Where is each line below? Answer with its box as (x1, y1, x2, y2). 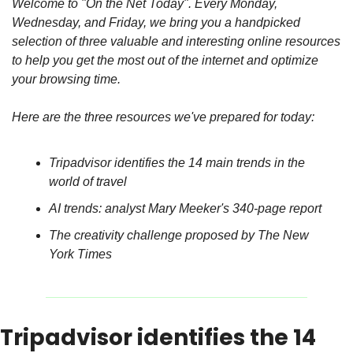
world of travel (49, 175, 127, 188)
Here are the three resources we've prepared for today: (12, 110, 314, 124)
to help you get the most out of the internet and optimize (12, 54, 318, 67)
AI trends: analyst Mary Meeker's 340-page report (49, 202, 321, 215)
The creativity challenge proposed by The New (49, 229, 309, 242)
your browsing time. (12, 72, 121, 86)
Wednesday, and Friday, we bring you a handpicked (12, 16, 300, 29)
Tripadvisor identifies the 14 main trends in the (49, 156, 305, 169)
